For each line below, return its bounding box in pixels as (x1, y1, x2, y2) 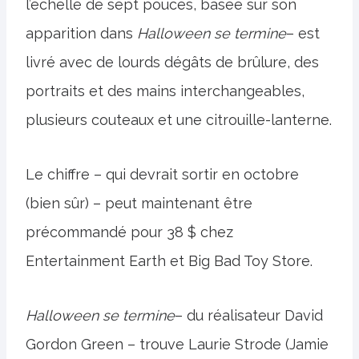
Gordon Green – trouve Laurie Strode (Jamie (26, 336, 329, 353)
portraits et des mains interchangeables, (26, 83, 305, 99)
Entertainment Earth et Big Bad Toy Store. (26, 252, 313, 269)
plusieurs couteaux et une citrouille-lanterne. (26, 111, 332, 128)
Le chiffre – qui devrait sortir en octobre (26, 166, 299, 183)
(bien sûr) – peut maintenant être (26, 195, 252, 212)
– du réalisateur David (175, 307, 323, 324)
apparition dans (26, 25, 137, 42)
